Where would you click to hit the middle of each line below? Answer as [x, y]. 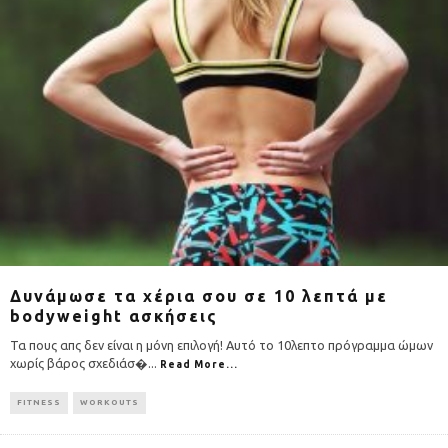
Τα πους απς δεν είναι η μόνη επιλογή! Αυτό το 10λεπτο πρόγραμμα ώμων [221, 345]
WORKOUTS [109, 403]
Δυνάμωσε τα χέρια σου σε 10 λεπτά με [199, 296]
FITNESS [39, 403]
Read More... [199, 365]
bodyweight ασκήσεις [114, 316]
